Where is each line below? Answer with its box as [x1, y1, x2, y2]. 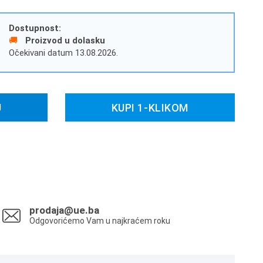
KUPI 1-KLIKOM [111, 101, 188, 114]
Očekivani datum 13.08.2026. [8, 48, 118, 58]
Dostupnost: [8, 23, 61, 33]
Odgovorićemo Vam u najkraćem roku [29, 216, 170, 225]
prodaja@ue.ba [29, 204, 99, 216]
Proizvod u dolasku [22, 35, 105, 46]
